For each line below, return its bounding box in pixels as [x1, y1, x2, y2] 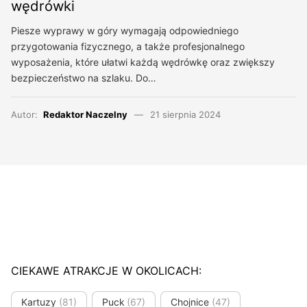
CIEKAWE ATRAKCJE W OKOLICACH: [11, 264, 201, 278]
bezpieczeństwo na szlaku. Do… [11, 72, 156, 84]
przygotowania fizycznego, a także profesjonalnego [11, 40, 245, 53]
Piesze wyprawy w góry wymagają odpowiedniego [11, 25, 238, 37]
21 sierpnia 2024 [149, 109, 221, 121]
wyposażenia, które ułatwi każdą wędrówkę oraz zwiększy [11, 56, 275, 69]
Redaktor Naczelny [43, 109, 127, 121]
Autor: [11, 109, 43, 121]
